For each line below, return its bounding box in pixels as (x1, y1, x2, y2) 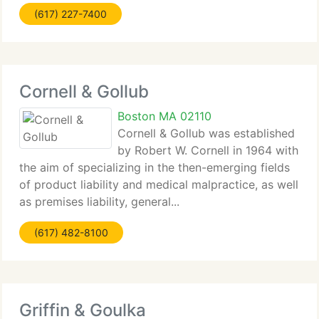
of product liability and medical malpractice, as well (19, 177, 298, 192)
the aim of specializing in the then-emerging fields (19, 160, 290, 174)
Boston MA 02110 (117, 109, 211, 123)
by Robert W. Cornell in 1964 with (117, 143, 298, 157)
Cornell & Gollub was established (117, 126, 295, 140)
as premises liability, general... (19, 194, 179, 209)
